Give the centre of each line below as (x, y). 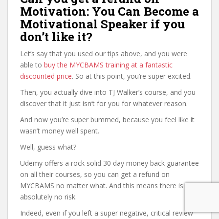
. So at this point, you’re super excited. (132, 76)
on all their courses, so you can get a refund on (95, 174)
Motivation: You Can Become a (109, 11)
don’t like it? (56, 37)
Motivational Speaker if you (102, 24)
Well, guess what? (48, 147)
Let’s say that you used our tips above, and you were (104, 54)
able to (32, 65)
